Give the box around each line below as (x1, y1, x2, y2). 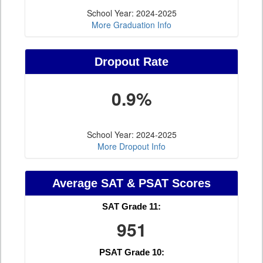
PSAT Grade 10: (99, 247, 164, 258)
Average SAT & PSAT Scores (52, 177, 211, 190)
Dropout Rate (95, 55, 168, 69)
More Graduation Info (92, 19, 171, 31)
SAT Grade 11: (102, 201, 161, 212)
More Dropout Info (97, 140, 166, 153)
